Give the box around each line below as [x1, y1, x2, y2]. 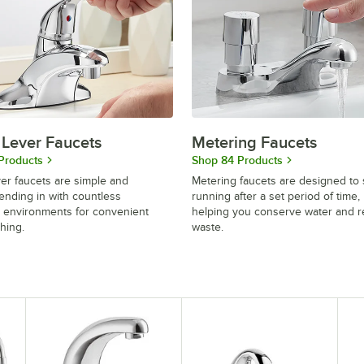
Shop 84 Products [192, 153, 283, 167]
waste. [192, 220, 223, 233]
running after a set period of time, [192, 189, 360, 202]
